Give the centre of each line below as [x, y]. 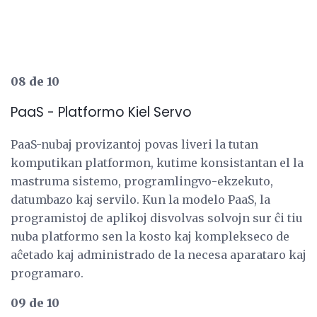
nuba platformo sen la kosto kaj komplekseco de [150, 236]
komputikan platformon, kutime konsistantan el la [157, 162]
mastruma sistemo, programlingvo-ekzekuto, [142, 181]
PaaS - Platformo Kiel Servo [101, 113]
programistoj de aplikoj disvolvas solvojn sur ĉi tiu [157, 218]
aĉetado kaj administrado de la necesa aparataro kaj [158, 254]
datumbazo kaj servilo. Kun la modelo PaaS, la [140, 199]
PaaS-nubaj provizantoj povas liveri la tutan [134, 144]
